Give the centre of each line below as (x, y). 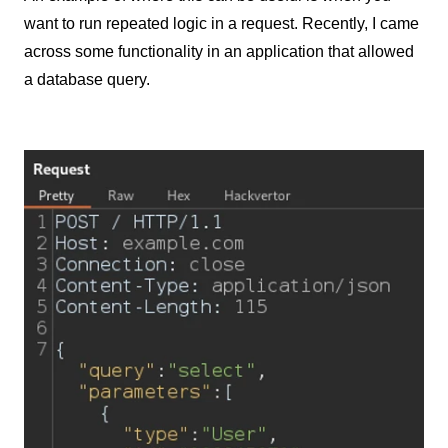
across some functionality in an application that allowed (219, 52)
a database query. (87, 80)
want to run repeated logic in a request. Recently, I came (221, 24)
